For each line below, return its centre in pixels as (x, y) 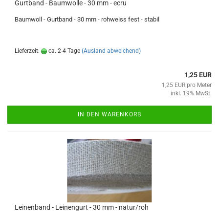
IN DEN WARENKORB (109, 114)
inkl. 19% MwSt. (191, 93)
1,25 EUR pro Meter (187, 85)
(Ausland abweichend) (111, 51)
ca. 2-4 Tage (64, 51)
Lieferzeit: (28, 51)
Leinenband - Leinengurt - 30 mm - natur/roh (82, 207)
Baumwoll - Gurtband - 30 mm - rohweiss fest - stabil (87, 19)
